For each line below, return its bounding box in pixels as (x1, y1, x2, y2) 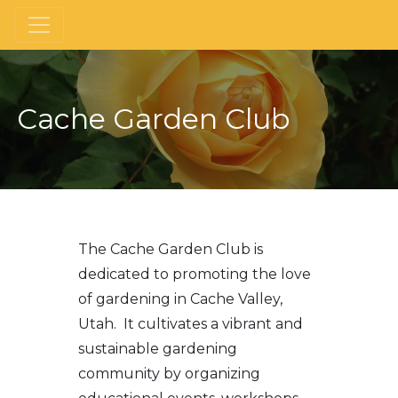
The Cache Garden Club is (78, 241, 264, 259)
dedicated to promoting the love (78, 266, 312, 283)
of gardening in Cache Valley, (78, 291, 283, 308)
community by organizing (78, 365, 261, 383)
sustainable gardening (78, 340, 238, 358)
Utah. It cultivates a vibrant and (78, 315, 304, 333)
